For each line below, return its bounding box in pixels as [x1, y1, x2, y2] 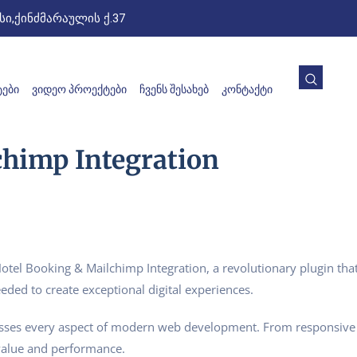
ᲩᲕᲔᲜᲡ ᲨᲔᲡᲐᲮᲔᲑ [139, 83, 209, 96]
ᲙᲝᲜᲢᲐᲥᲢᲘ [222, 83, 273, 96]
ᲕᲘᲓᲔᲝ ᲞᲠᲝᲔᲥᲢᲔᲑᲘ [32, 83, 127, 96]
